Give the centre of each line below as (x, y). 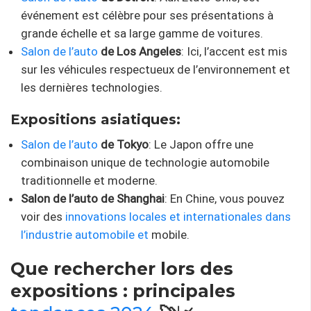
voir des (43, 216)
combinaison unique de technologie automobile (145, 162)
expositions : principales (123, 291)
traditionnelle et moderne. (89, 180)
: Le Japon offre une (201, 144)
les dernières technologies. (92, 87)
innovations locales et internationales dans (178, 216)
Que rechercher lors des (122, 268)
